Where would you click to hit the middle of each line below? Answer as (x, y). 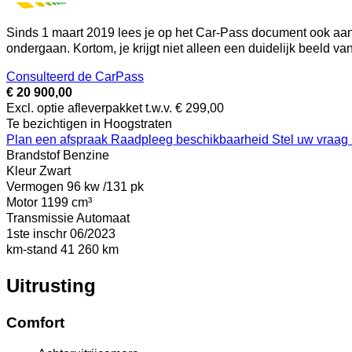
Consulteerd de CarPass (75, 76)
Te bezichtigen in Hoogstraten (89, 123)
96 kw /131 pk (105, 186)
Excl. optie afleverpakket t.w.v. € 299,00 (115, 108)
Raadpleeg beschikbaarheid (191, 139)
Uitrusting (51, 285)
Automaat (103, 218)
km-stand (32, 249)
